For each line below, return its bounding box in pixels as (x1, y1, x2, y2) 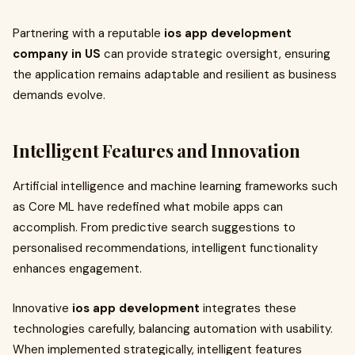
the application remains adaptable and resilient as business (13, 67, 337, 82)
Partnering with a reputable (13, 25, 164, 41)
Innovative (13, 300, 72, 316)
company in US (13, 46, 101, 62)
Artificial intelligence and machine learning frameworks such (13, 178, 338, 194)
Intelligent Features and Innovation (13, 139, 300, 162)
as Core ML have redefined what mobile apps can (13, 199, 283, 215)
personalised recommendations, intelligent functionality (13, 240, 318, 256)
